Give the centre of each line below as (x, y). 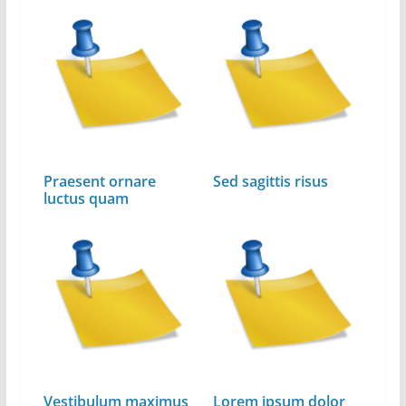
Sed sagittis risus (271, 182)
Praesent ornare (99, 182)
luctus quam (86, 199)
